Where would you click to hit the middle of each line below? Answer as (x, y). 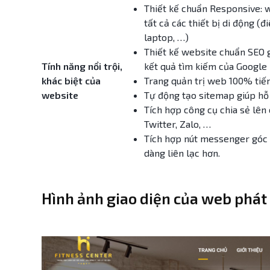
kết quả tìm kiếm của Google (206, 66)
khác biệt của (71, 80)
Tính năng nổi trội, (82, 66)
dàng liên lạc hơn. (182, 153)
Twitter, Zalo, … (177, 124)
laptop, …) (166, 37)
